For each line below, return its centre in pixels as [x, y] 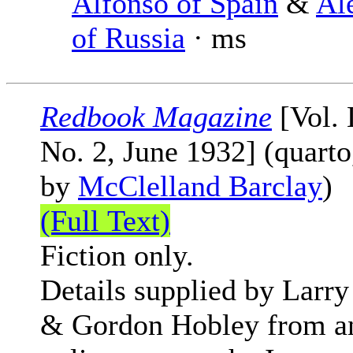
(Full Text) [105, 221]
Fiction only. [117, 256]
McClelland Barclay [200, 186]
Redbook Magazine [156, 117]
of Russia [128, 38]
